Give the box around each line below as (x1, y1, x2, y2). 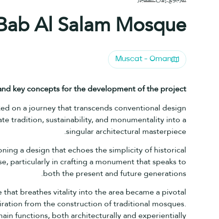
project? (160, 81, 186, 97)
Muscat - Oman (115, 56, 172, 64)
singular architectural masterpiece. (66, 123, 186, 139)
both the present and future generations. (43, 166, 186, 181)
